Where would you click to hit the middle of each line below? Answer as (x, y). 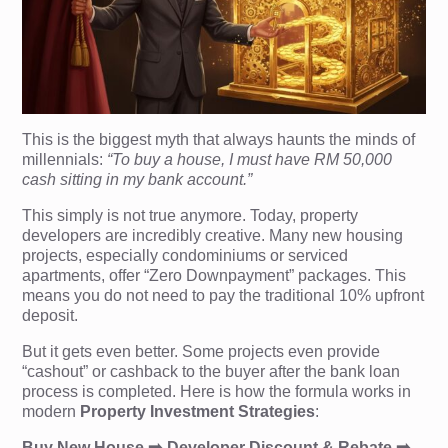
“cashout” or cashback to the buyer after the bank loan (211, 371)
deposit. (50, 315)
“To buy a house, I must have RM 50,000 (250, 159)
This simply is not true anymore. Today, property (190, 215)
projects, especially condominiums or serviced (185, 255)
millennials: (65, 159)
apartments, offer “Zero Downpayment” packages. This (214, 275)
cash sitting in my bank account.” (137, 179)
